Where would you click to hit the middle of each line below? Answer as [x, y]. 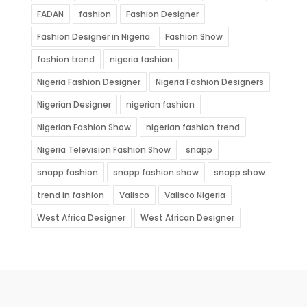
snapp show [239, 172]
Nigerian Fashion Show [84, 127]
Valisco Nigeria [195, 195]
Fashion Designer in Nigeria [93, 36]
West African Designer [187, 217]
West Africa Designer [81, 217]
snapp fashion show [156, 172]
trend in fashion [70, 195]
